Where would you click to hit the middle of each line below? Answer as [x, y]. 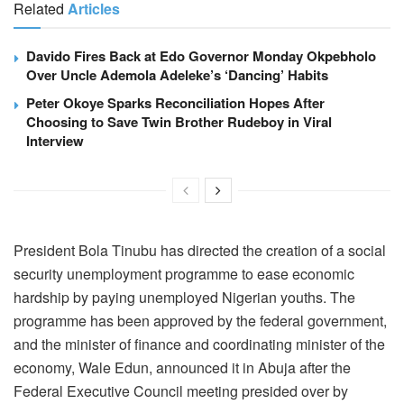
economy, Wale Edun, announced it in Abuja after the [182, 367]
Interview [55, 140]
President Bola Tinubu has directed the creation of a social [200, 250]
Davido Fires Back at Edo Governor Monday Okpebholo [201, 55]
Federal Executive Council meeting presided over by [181, 390]
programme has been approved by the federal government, [200, 320]
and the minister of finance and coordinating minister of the [199, 344]
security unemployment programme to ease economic [184, 273]
